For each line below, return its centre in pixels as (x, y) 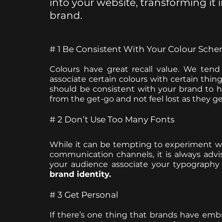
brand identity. (80, 174)
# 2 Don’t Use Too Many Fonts (112, 119)
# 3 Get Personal (84, 194)
